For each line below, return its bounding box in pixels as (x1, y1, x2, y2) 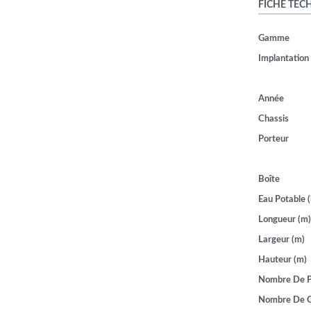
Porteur (258, 134, 289, 144)
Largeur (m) (258, 235, 305, 244)
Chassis (258, 114, 289, 124)
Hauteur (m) (258, 255, 307, 264)
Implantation (258, 53, 309, 63)
